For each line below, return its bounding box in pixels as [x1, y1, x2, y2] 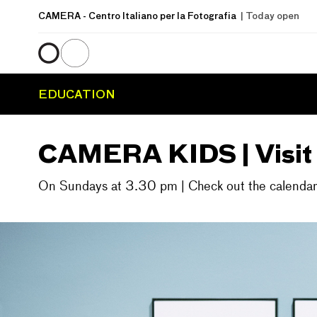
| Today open [238, 11, 299, 21]
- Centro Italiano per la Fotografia [82, 11, 236, 21]
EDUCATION [38, 87, 115, 101]
